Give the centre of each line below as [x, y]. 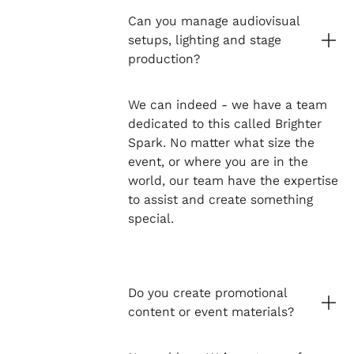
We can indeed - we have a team [227, 105]
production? [164, 58]
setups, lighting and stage [204, 40]
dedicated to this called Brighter [224, 124]
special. [151, 219]
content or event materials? [211, 311]
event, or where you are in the [218, 162]
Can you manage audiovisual [213, 21]
